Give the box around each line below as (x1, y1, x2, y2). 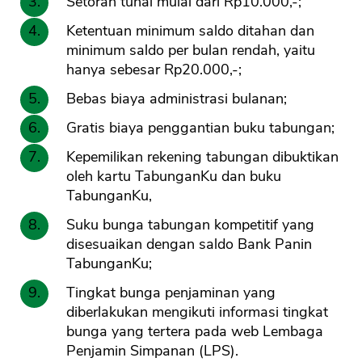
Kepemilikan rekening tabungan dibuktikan (66, 147, 339, 167)
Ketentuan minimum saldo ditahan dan (66, 21, 314, 41)
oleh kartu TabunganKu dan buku (66, 166, 281, 187)
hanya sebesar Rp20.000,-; (66, 60, 242, 80)
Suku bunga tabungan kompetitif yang (66, 215, 314, 235)
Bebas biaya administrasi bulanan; (66, 89, 287, 109)
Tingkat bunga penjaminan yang (66, 283, 276, 303)
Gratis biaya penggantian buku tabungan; (66, 118, 335, 138)
